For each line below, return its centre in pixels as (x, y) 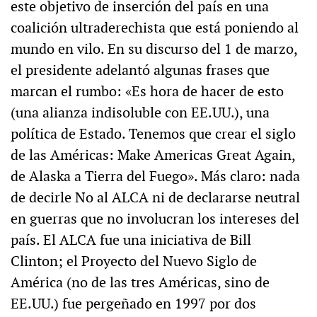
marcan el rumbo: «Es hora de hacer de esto (147, 92)
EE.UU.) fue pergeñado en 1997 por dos (133, 304)
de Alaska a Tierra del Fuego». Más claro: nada (155, 177)
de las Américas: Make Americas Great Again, (153, 155)
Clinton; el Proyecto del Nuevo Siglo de (134, 261)
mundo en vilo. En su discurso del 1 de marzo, (154, 49)
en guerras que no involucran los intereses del (155, 219)
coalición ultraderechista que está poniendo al (155, 28)
